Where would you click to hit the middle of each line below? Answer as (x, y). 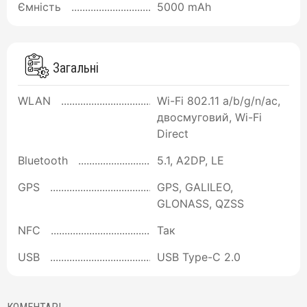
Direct (173, 134)
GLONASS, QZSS (200, 204)
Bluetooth (43, 161)
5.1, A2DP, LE (191, 161)
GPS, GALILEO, (195, 187)
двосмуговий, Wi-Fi (209, 118)
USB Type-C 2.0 (199, 257)
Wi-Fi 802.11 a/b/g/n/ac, (219, 101)
